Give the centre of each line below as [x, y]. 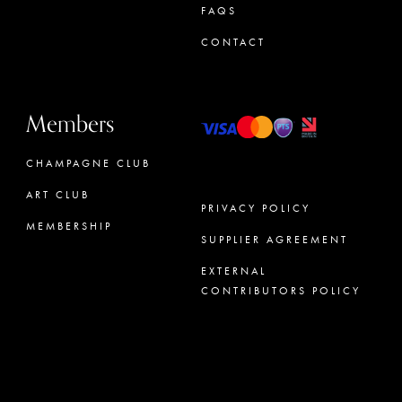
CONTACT [233, 43]
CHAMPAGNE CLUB [88, 164]
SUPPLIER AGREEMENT [275, 239]
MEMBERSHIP [69, 226]
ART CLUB [57, 195]
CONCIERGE [67, 257]
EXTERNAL [234, 271]
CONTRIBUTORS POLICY [281, 290]
